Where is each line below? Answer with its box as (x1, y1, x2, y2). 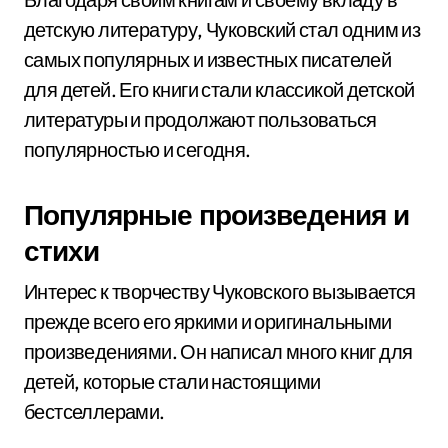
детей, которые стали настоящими (24, 369, 321, 394)
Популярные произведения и (24, 197, 409, 232)
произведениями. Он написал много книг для (24, 339, 413, 364)
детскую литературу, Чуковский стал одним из (24, 17, 421, 42)
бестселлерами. (24, 399, 165, 424)
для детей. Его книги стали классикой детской (24, 77, 415, 102)
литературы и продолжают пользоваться (24, 107, 377, 132)
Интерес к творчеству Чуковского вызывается (24, 279, 416, 304)
